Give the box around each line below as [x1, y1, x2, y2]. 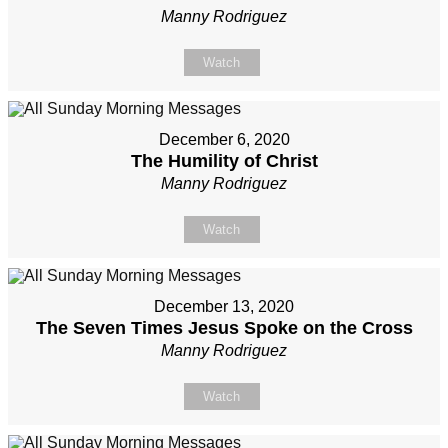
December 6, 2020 [158, 131, 290, 149]
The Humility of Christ [130, 151, 318, 172]
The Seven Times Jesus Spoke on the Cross [35, 318, 413, 339]
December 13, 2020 [154, 298, 294, 316]
